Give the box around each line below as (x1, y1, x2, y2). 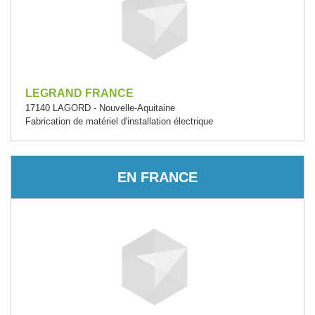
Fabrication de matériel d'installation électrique (25, 116, 213, 127)
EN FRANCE (117, 169, 198, 185)
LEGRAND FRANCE (25, 87, 134, 99)
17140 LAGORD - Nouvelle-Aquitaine (25, 103, 175, 113)
